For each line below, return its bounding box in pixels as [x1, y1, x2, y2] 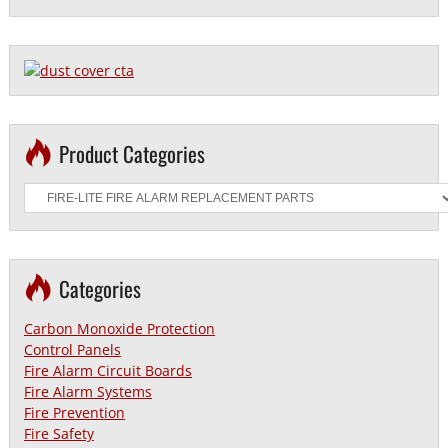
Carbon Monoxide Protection [23, 318, 215, 338]
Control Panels [23, 339, 121, 359]
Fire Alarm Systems [23, 381, 152, 401]
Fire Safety [23, 423, 94, 443]
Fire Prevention [23, 402, 125, 422]
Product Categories [59, 137, 206, 169]
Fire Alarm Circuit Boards [23, 360, 192, 380]
